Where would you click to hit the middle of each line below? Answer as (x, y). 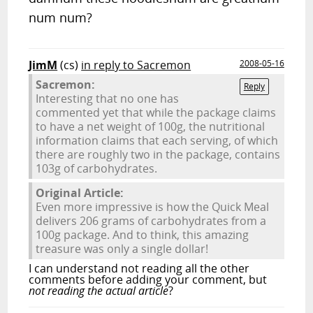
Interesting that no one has (108, 99)
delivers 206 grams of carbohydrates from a (151, 221)
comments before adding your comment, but (148, 279)
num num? (61, 17)
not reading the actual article (99, 291)
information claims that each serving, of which (157, 140)
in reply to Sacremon (136, 65)
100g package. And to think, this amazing (143, 235)
